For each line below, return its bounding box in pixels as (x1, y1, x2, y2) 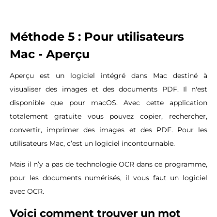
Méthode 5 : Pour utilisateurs (10, 29, 184, 44)
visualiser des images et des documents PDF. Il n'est (10, 84, 207, 93)
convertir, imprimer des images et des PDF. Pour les (10, 125, 207, 134)
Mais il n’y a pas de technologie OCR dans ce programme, (10, 159, 207, 169)
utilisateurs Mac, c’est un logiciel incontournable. (10, 139, 177, 148)
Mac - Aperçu (10, 46, 90, 61)
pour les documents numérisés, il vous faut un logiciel (10, 173, 207, 182)
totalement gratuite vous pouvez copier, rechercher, (10, 111, 207, 121)
